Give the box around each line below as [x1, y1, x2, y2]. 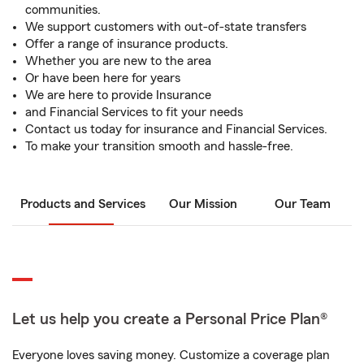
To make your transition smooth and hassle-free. [25, 140, 293, 153]
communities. [25, 3, 101, 16]
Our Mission [169, 197, 237, 210]
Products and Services [20, 197, 145, 210]
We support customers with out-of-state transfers [25, 20, 306, 33]
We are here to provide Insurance [25, 89, 211, 102]
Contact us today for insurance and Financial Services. [25, 123, 327, 136]
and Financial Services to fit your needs [25, 106, 243, 119]
